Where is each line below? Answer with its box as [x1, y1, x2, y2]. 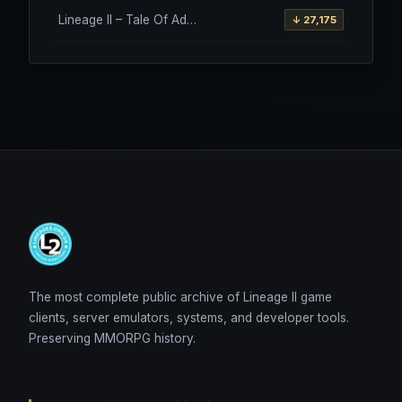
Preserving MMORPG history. [29, 330, 196, 345]
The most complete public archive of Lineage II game [29, 289, 332, 304]
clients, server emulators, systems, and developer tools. [29, 310, 349, 325]
